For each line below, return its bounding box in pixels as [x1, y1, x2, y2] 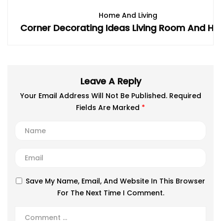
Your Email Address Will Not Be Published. [20, 91, 167, 101]
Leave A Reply [80, 75, 141, 87]
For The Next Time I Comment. [57, 188, 164, 198]
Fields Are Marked [76, 103, 142, 112]
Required [169, 91, 201, 101]
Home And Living [98, 10, 157, 20]
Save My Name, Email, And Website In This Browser [26, 176, 205, 186]
